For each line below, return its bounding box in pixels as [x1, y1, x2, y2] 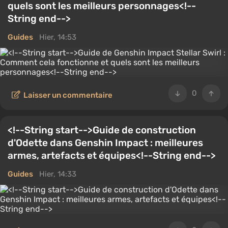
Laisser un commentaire [23, 91, 112, 100]
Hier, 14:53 [39, 33, 76, 42]
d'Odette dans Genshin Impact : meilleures [8, 137, 203, 149]
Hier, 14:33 [39, 169, 76, 179]
